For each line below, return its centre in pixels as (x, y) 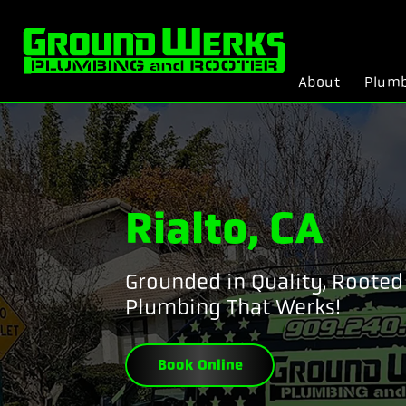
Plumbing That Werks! (233, 307)
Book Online (200, 365)
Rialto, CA (224, 228)
